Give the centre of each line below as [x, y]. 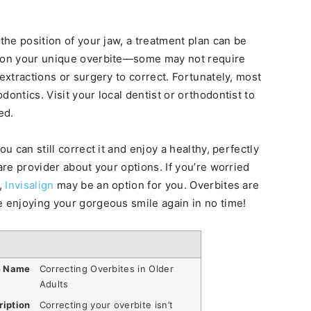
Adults [54, 284]
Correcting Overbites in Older [106, 268]
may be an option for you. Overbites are [157, 185]
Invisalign [30, 185]
